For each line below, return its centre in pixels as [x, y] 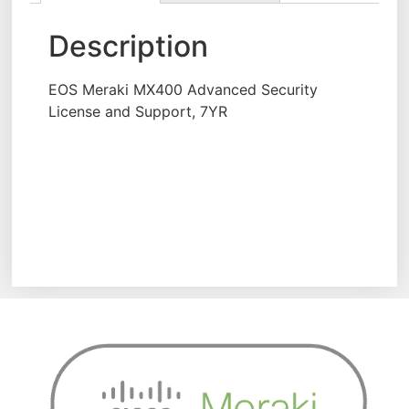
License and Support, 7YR [138, 111]
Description [129, 46]
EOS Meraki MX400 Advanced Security [184, 89]
